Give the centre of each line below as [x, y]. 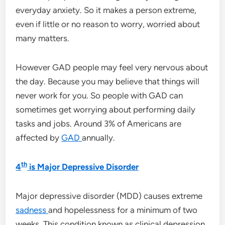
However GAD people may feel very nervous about [112, 67]
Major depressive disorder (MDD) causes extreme [109, 196]
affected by [39, 137]
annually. [99, 137]
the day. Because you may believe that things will [108, 81]
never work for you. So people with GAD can [99, 95]
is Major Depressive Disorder [83, 166]
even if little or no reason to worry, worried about [108, 24]
